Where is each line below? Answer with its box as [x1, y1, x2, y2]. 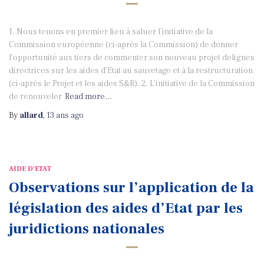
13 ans [47, 110, 69, 121]
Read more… [65, 91, 112, 102]
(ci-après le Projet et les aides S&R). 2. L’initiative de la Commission [9, 78, 255, 89]
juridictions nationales [9, 219, 164, 238]
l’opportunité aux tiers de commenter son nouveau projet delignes [9, 52, 255, 63]
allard [19, 110, 43, 121]
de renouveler [9, 91, 62, 102]
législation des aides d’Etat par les [9, 199, 243, 217]
